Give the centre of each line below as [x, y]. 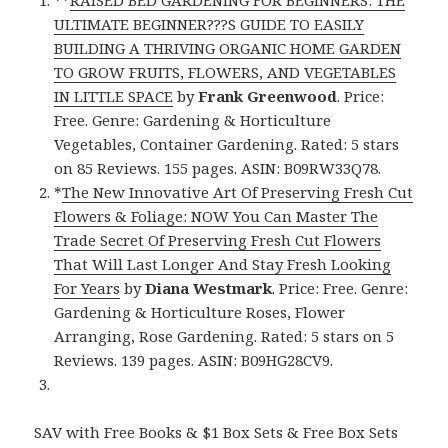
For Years [87, 287]
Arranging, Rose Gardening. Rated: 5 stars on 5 [224, 335]
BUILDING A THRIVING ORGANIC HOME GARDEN [228, 47]
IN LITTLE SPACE [114, 95]
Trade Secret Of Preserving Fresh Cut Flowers [218, 239]
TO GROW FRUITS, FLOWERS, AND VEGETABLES [225, 71]
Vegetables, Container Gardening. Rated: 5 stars [227, 143]
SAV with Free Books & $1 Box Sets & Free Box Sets [216, 431]
